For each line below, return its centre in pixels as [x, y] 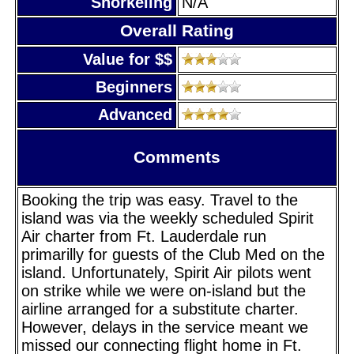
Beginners [134, 87]
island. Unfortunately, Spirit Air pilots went [166, 272]
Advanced [135, 114]
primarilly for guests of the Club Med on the [173, 254]
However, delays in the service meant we [165, 327]
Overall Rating [177, 30]
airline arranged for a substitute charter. [160, 309]
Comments [177, 157]
